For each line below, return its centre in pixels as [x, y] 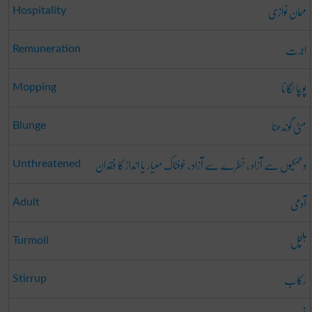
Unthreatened [46, 163]
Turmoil [30, 240]
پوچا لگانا [294, 88]
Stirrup [29, 278]
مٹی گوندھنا [289, 126]
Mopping [34, 87]
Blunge [29, 125]
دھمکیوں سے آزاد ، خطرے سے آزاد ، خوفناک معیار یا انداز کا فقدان [201, 164]
